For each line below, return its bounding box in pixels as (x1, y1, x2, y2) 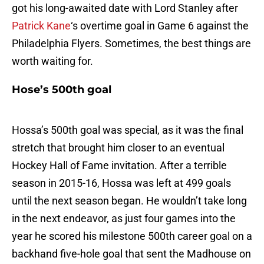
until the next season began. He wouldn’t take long (12, 194, 247, 207)
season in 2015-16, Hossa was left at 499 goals (12, 177, 231, 190)
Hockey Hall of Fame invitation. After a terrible (12, 159, 227, 172)
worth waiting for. (12, 55, 93, 68)
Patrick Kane (12, 19, 71, 32)
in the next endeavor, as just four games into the (12, 212, 236, 225)
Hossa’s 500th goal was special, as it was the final (12, 124, 243, 137)
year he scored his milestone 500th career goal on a (12, 230, 252, 243)
